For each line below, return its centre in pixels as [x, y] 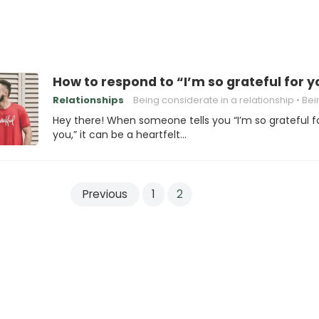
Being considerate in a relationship [214, 100]
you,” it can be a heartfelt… [120, 135]
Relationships [88, 100]
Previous [105, 194]
